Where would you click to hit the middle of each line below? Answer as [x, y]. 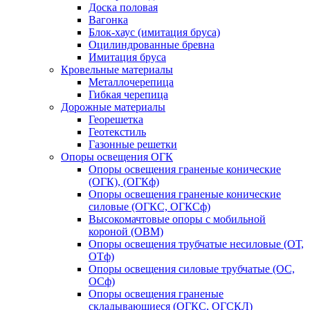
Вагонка [108, 20]
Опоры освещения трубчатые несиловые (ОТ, [196, 244]
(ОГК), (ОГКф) [124, 182]
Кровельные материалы [117, 70]
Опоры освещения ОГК [117, 157]
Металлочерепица [131, 82]
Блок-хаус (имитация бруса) [154, 33]
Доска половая [123, 8]
